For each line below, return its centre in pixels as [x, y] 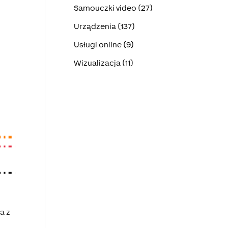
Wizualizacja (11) [103, 63]
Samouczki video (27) [113, 8]
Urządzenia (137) [104, 26]
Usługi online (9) [104, 45]
